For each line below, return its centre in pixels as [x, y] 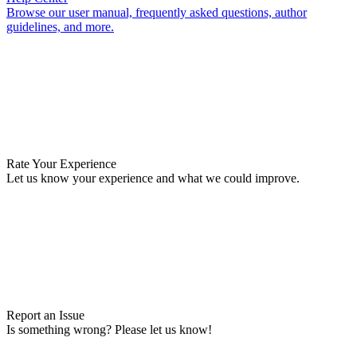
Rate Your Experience [61, 163]
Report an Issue [45, 315]
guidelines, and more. [60, 26]
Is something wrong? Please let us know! [109, 329]
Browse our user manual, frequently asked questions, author [157, 12]
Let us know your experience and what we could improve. [153, 178]
